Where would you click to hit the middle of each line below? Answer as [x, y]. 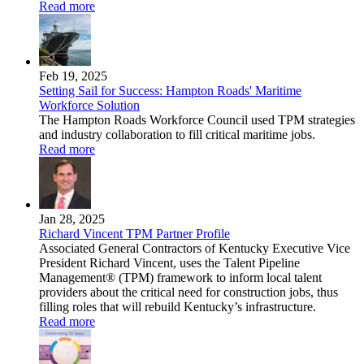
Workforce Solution [89, 106]
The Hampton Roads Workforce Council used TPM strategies [197, 120]
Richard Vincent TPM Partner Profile [134, 234]
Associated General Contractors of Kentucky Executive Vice [195, 249]
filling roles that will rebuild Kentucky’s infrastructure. [178, 307]
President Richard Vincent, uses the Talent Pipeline [169, 263]
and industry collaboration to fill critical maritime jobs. [177, 135]
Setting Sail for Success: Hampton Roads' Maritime [170, 91]
